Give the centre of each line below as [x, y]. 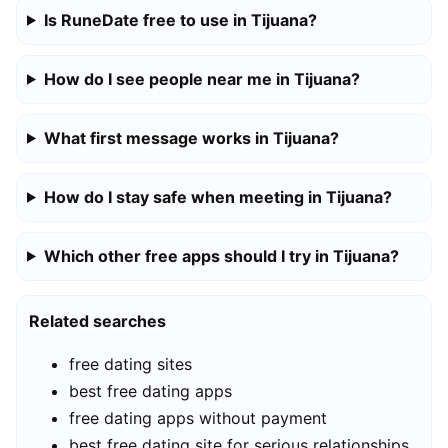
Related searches [97, 320]
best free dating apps [150, 390]
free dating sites [130, 363]
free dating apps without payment [198, 417]
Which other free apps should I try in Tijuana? [221, 255]
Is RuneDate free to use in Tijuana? [180, 19]
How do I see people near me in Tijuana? [201, 78]
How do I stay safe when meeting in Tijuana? [217, 196]
